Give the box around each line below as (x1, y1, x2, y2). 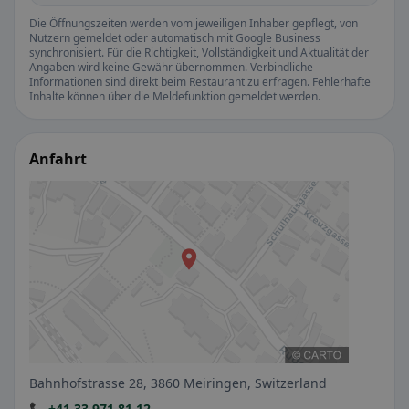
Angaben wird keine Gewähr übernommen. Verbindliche (29, 59, 313, 75)
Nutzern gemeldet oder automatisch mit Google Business (29, 30, 320, 46)
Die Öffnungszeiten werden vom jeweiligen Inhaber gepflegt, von (29, 16, 358, 31)
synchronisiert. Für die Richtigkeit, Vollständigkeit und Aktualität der (29, 45, 369, 60)
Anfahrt (29, 149, 87, 169)
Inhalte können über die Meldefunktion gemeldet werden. (29, 89, 320, 104)
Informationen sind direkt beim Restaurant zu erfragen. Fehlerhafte (29, 74, 371, 89)
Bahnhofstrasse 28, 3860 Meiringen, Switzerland (29, 374, 327, 392)
